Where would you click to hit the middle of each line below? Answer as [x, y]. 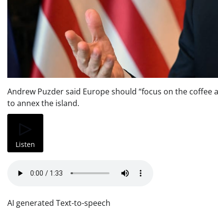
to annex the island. [43, 103]
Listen [26, 144]
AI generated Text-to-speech [59, 203]
